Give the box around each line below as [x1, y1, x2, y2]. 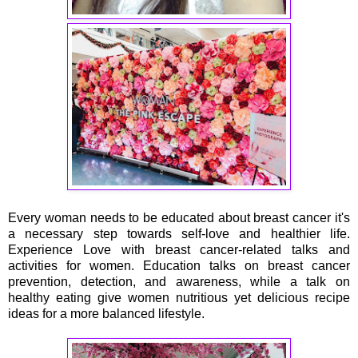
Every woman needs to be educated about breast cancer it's [8, 210, 350, 225]
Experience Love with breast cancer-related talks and [8, 242, 350, 257]
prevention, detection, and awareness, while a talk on [8, 274, 350, 288]
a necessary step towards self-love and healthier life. [8, 226, 350, 241]
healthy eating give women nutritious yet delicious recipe [8, 290, 350, 304]
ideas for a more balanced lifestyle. [8, 306, 205, 320]
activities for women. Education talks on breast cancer [8, 258, 350, 272]
